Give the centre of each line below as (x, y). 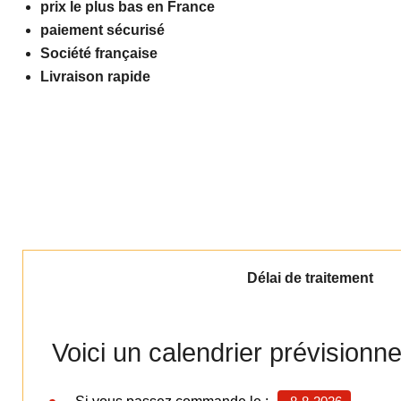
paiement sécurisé (102, 30)
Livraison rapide (95, 77)
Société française (99, 54)
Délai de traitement (310, 277)
